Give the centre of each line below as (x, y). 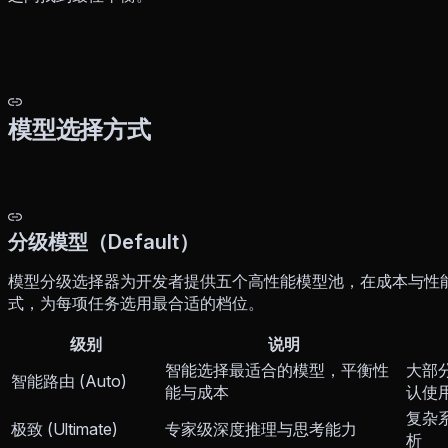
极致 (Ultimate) (64, 428)
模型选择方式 (79, 129)
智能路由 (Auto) (69, 380)
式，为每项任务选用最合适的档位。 (136, 302)
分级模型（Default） (103, 241)
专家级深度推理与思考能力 (261, 428)
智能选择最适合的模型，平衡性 (277, 369)
